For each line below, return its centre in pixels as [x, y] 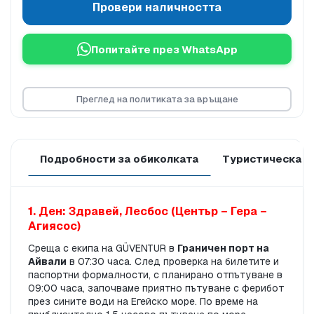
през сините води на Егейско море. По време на [143, 302]
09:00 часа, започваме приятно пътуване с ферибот [156, 288]
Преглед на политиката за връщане [157, 99]
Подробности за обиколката [120, 159]
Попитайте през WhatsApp [164, 49]
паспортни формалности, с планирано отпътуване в [155, 275]
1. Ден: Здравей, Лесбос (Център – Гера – [148, 212]
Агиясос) [54, 226]
